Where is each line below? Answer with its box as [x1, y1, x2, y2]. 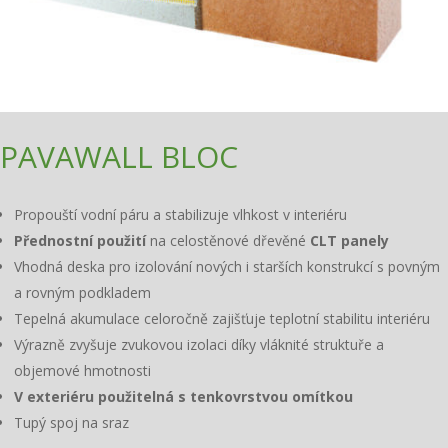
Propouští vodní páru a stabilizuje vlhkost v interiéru [14, 204, 347, 224]
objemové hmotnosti [14, 360, 151, 380]
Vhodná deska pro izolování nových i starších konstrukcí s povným [14, 256, 440, 276]
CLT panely [310, 230, 389, 250]
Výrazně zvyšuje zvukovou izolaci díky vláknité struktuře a [14, 334, 384, 354]
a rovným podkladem [14, 282, 151, 302]
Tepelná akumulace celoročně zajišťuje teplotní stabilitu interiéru [14, 308, 430, 328]
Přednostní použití [14, 230, 146, 250]
